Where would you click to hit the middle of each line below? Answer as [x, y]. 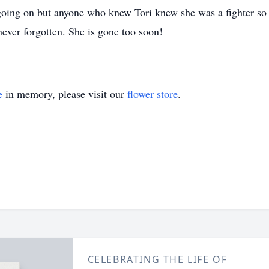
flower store [153, 94]
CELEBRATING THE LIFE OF [157, 259]
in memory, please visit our [65, 94]
